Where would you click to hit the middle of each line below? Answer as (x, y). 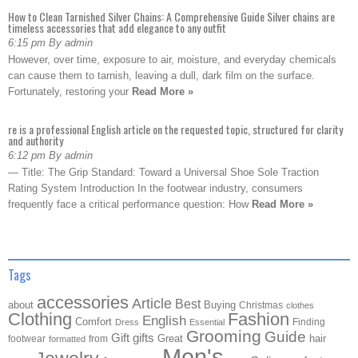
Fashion (259, 319)
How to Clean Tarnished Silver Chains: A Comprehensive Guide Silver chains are (171, 16)
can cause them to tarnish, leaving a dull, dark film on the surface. (161, 76)
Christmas (261, 305)
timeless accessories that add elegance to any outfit (117, 28)
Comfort (93, 322)
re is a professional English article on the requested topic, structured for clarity (175, 129)
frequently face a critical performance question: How (130, 204)
